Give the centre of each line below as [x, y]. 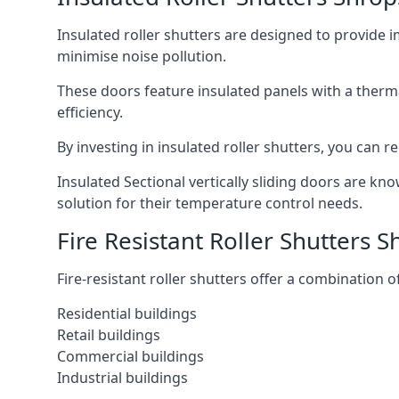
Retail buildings [109, 335]
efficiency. [90, 112]
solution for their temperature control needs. [210, 203]
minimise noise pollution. [142, 56]
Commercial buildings [130, 356]
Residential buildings [127, 313]
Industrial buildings [122, 378]
